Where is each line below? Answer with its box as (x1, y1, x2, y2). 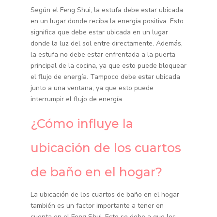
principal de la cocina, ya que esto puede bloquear (30, 61, 186, 71)
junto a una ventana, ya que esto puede (30, 83, 154, 93)
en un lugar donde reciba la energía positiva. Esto (30, 16, 184, 26)
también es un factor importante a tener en (30, 201, 164, 211)
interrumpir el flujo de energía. (30, 94, 124, 104)
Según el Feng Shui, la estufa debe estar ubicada (30, 5, 183, 15)
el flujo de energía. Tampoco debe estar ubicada (30, 72, 180, 82)
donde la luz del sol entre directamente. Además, (30, 39, 183, 48)
